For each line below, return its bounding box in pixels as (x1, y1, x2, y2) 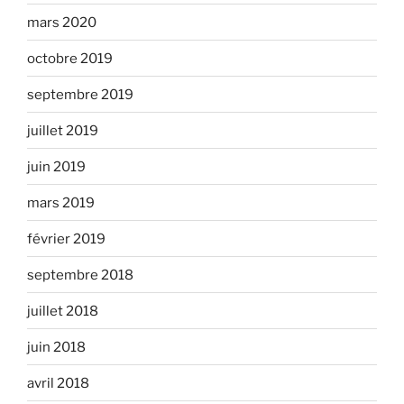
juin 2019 (27, 158, 86, 175)
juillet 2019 (27, 122, 98, 139)
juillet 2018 (27, 302, 98, 319)
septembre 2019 (27, 86, 133, 103)
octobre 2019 (27, 50, 113, 67)
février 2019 (27, 230, 106, 247)
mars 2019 (27, 194, 95, 211)
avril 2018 (27, 374, 89, 391)
